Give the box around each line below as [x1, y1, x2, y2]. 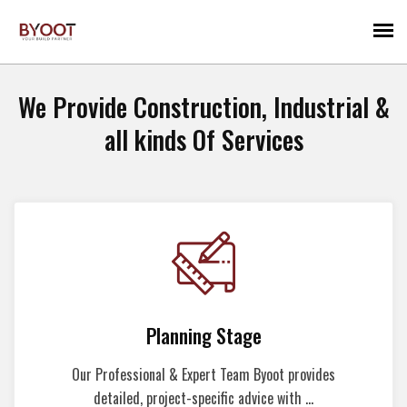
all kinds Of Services [104, 121, 303, 158]
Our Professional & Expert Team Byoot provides [72, 363, 335, 385]
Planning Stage [145, 321, 262, 350]
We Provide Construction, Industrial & [17, 88, 390, 125]
